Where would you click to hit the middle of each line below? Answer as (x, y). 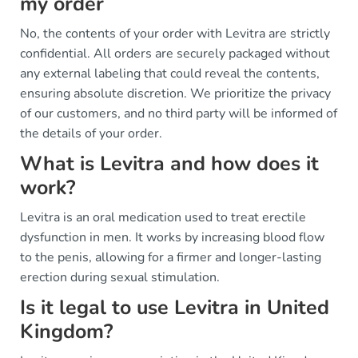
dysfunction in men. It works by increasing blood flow (172, 237)
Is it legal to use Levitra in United (175, 308)
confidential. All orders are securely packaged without (175, 54)
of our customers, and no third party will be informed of (179, 113)
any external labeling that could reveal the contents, (170, 74)
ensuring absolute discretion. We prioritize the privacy (175, 93)
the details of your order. (91, 133)
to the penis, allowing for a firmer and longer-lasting (171, 257)
